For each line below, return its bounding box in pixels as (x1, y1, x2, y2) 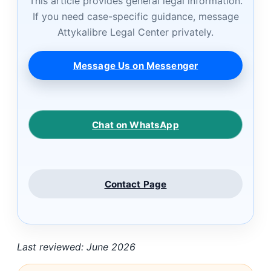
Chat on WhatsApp (92, 119, 179, 131)
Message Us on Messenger (73, 59, 198, 71)
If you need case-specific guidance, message (32, 10, 239, 23)
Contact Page (104, 178, 167, 190)
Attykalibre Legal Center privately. (57, 26, 214, 39)
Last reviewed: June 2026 (17, 241, 135, 253)
